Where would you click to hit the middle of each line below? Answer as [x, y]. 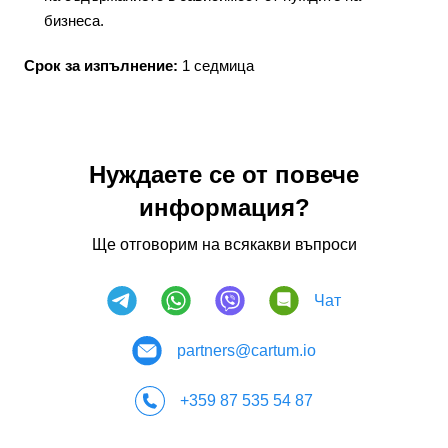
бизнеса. [74, 20]
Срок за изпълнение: [103, 65]
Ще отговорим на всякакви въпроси [224, 244]
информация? [224, 207]
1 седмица [218, 65]
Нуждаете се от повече [224, 174]
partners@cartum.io [246, 350]
